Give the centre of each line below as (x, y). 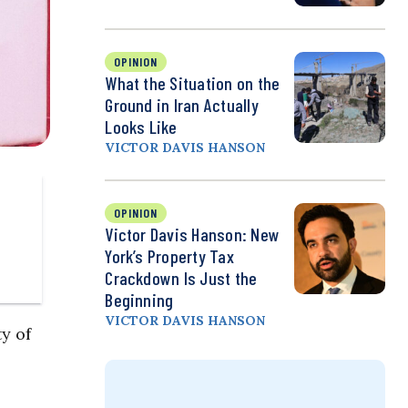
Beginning (139, 300)
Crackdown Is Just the (181, 278)
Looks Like (141, 127)
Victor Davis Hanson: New (193, 235)
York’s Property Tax (169, 256)
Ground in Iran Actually (182, 105)
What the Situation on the (193, 83)
